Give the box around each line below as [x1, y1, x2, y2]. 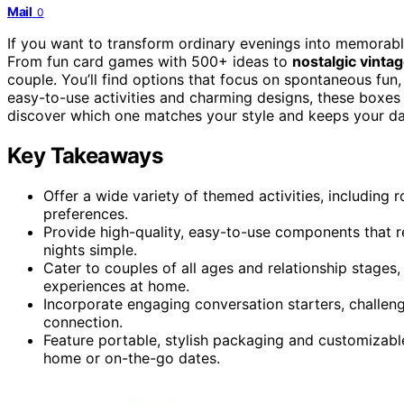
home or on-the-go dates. [43, 348, 220, 367]
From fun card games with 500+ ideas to [7, 51, 292, 70]
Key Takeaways [7, 142, 163, 169]
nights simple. [43, 240, 137, 259]
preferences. [43, 204, 128, 223]
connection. [43, 312, 123, 331]
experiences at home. [43, 276, 189, 295]
